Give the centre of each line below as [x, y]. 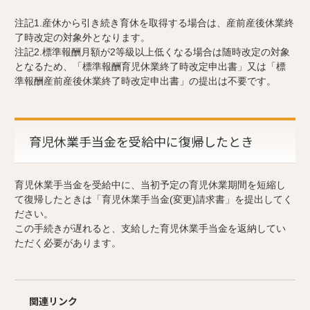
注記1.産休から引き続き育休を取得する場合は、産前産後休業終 [154, 23]
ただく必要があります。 [68, 243]
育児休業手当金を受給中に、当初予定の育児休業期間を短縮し [150, 185]
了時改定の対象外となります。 [82, 38]
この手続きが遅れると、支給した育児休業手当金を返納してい [150, 229]
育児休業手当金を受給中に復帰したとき [141, 142]
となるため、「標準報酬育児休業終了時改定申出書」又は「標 [150, 67]
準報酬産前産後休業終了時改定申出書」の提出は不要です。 [145, 81]
